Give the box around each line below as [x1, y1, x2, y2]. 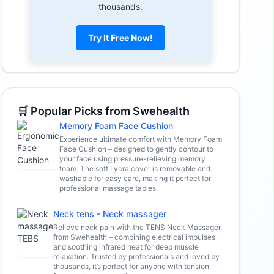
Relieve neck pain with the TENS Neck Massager [53, 222, 221, 232]
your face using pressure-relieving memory [59, 154, 206, 163]
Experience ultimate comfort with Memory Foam [59, 134, 222, 144]
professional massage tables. [59, 183, 158, 193]
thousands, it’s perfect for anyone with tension [53, 261, 209, 271]
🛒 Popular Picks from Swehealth [17, 104, 190, 117]
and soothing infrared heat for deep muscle [53, 242, 199, 251]
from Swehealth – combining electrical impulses [53, 232, 215, 242]
